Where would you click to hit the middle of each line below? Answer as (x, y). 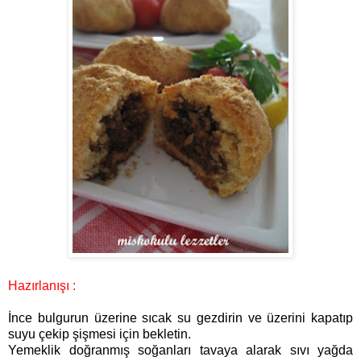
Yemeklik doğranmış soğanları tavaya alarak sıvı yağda (180, 351)
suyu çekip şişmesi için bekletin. (100, 334)
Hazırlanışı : (42, 286)
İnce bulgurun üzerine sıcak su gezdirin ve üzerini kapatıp (180, 318)
